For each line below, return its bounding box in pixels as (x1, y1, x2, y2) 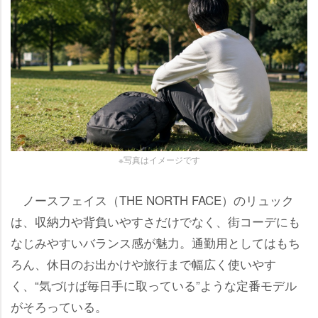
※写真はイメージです (118, 153, 200, 166)
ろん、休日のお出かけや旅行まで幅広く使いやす (11, 255, 276, 273)
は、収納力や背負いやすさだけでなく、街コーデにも (11, 212, 300, 231)
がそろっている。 (11, 297, 107, 316)
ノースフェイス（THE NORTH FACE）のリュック (11, 191, 294, 209)
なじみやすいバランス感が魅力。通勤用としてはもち (11, 234, 300, 252)
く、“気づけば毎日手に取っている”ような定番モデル (11, 276, 297, 295)
